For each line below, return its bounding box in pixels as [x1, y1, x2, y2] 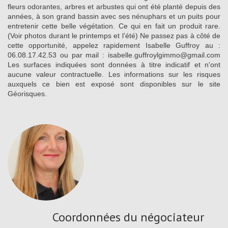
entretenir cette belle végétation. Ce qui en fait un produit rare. [8, 21, 220, 30]
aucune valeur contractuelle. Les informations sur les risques [8, 70, 220, 78]
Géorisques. [8, 89, 47, 98]
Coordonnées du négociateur [52, 209, 204, 225]
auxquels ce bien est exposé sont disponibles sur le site [8, 79, 220, 88]
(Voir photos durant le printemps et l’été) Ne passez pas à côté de [8, 31, 220, 40]
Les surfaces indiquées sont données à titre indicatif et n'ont [8, 60, 220, 69]
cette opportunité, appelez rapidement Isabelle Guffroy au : [8, 41, 220, 49]
